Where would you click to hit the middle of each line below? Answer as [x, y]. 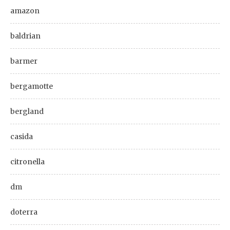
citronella [27, 161]
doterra [24, 212]
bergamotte [32, 86]
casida [22, 136]
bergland [27, 111]
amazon [25, 11]
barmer [24, 61]
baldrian [25, 36]
